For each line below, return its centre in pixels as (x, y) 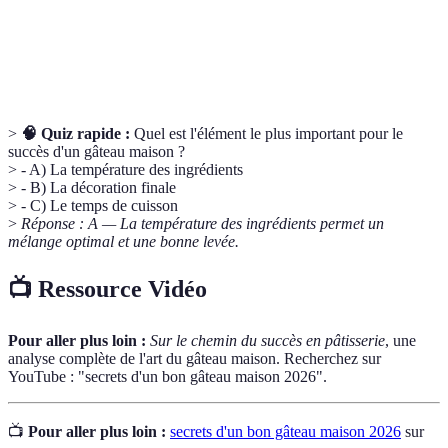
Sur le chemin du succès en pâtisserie (267, 341)
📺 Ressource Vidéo (107, 289)
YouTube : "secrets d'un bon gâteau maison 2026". (167, 377)
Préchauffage (65, 39)
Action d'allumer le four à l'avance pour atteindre (276, 18)
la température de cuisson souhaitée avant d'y (264, 39)
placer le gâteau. (183, 60)
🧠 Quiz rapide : (75, 134)
